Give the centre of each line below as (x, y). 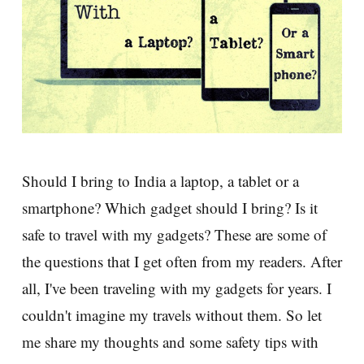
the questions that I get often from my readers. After (182, 262)
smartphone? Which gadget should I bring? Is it (170, 208)
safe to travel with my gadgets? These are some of (174, 235)
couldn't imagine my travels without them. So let (172, 315)
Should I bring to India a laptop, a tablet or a (160, 181)
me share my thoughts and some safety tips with (170, 342)
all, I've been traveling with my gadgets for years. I (177, 288)
